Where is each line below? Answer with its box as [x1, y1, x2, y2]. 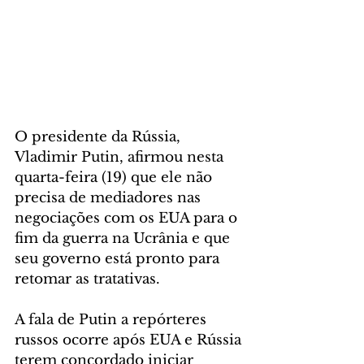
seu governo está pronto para [15, 249, 223, 267]
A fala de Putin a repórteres [15, 310, 210, 328]
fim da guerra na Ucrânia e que [15, 229, 234, 247]
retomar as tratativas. [15, 270, 160, 288]
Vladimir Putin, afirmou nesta [15, 148, 227, 166]
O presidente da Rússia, [15, 128, 184, 145]
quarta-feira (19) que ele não [15, 168, 216, 186]
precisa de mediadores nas [15, 188, 205, 206]
